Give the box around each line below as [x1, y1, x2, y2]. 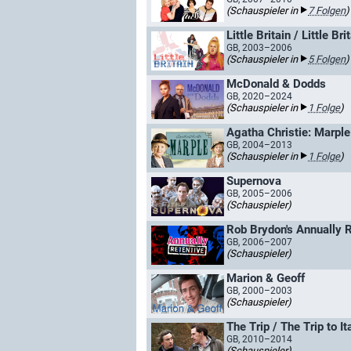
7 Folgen [308, 5, 346, 16]
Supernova [226, 174, 281, 188]
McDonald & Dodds [226, 77, 326, 91]
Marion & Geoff [226, 271, 305, 285]
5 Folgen [308, 53, 346, 65]
